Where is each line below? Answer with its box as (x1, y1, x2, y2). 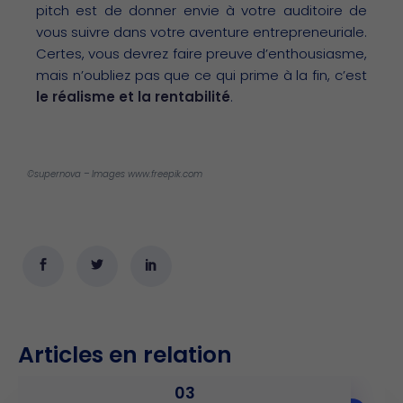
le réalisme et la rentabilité (36, 86, 230, 106)
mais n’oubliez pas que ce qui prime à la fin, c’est (36, 65, 367, 85)
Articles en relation (18, 338, 232, 371)
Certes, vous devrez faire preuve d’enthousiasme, (36, 43, 367, 63)
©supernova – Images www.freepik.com (27, 166, 202, 181)
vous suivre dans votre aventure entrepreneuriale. (36, 22, 367, 41)
